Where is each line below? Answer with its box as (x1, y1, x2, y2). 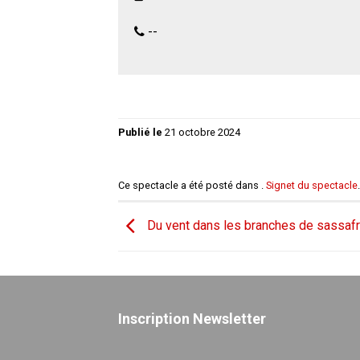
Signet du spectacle (266, 179, 358, 192)
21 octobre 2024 (165, 125, 240, 138)
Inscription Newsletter (118, 310, 266, 328)
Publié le (118, 125, 165, 138)
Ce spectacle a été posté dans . (118, 179, 266, 192)
